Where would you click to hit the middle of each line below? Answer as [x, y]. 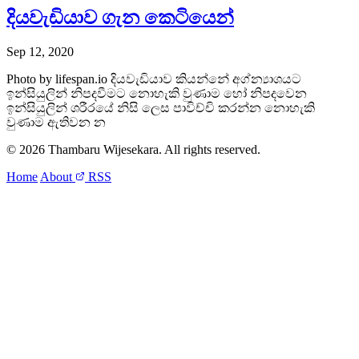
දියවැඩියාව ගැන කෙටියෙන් [120, 17]
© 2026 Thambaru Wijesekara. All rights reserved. [133, 149]
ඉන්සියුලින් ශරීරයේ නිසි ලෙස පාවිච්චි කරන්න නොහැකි [161, 107]
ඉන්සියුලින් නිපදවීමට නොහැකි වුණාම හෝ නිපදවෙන [157, 93]
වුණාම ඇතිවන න [56, 122]
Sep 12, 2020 [40, 51]
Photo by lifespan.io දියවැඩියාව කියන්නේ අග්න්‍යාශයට [154, 79]
